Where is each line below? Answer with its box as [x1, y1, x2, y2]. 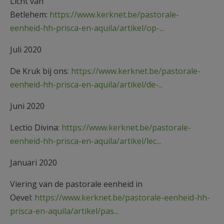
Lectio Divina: [10, 121, 61, 133]
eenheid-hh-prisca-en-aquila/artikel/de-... [10, 78, 163, 90]
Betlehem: [10, 8, 49, 20]
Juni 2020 [10, 100, 44, 111]
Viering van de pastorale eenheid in [10, 178, 142, 189]
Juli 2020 [10, 43, 41, 55]
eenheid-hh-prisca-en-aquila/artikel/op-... [10, 22, 164, 33]
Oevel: [10, 191, 34, 203]
